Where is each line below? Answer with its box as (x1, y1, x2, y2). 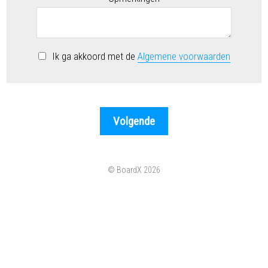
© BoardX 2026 (108, 165, 160, 175)
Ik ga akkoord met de (51, 50, 138, 63)
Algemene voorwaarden (137, 50, 230, 63)
